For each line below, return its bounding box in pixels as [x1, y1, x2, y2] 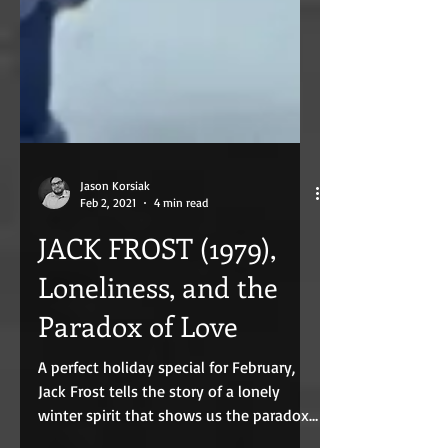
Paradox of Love [38, 355, 238, 392]
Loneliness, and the [38, 316, 278, 353]
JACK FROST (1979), [38, 277, 276, 314]
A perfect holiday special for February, [38, 405, 295, 425]
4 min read [154, 243, 208, 258]
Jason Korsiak [80, 226, 150, 241]
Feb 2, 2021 [80, 243, 136, 258]
